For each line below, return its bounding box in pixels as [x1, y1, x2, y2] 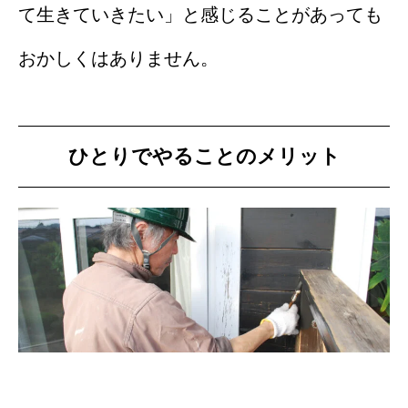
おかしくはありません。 [18, 47, 219, 68]
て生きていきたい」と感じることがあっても [18, 4, 382, 25]
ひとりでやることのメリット [67, 145, 341, 168]
